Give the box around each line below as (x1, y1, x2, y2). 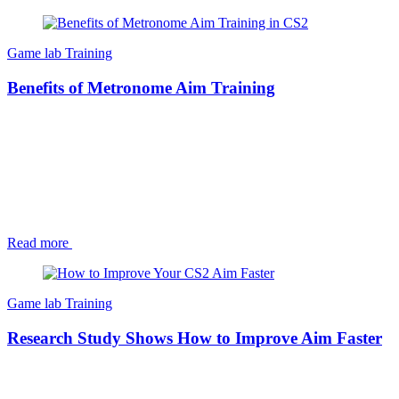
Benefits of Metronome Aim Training (7, 77, 275, 97)
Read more (7, 235, 69, 251)
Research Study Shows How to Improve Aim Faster (7, 329, 382, 348)
